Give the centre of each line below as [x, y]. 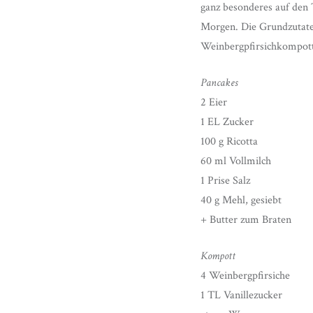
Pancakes [219, 82]
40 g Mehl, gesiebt [241, 200]
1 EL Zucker [227, 122]
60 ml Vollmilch [236, 161]
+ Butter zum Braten [246, 219]
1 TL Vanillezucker [241, 295]
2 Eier [214, 102]
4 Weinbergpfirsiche [245, 275]
